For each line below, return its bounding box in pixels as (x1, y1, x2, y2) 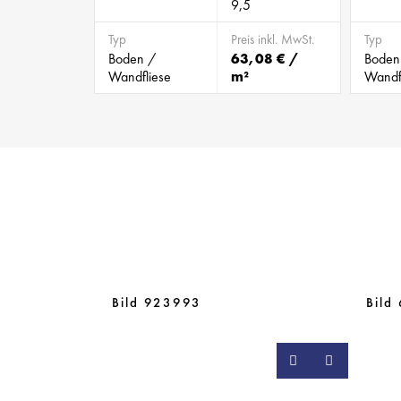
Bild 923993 (112, 294, 201, 312)
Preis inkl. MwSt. (231, 30, 314, 49)
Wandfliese (108, 67, 171, 87)
